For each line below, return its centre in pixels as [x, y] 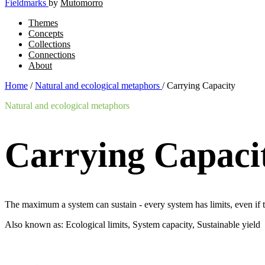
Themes [43, 23]
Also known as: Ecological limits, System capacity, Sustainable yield [132, 225]
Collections [49, 44]
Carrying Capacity [201, 85]
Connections [52, 55]
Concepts [46, 33]
